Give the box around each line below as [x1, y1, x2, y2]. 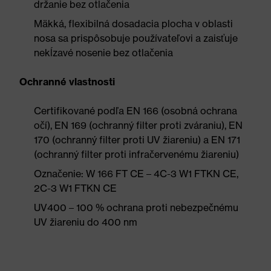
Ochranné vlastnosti [19, 76, 115, 88]
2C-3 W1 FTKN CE [34, 182, 117, 194]
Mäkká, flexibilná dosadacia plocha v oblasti [34, 18, 233, 30]
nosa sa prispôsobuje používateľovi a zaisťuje [34, 32, 238, 44]
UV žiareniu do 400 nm [34, 216, 137, 228]
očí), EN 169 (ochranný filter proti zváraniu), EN [34, 119, 243, 131]
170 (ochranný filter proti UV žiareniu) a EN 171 [34, 134, 240, 146]
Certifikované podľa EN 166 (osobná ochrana [34, 105, 237, 117]
